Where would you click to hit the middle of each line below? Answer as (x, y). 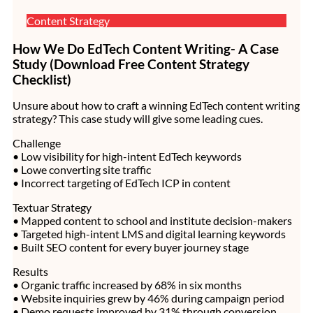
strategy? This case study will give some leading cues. (138, 118)
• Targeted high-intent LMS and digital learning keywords (149, 233)
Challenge (37, 143)
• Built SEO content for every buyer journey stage (131, 247)
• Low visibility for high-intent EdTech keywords (127, 156)
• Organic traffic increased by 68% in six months (127, 284)
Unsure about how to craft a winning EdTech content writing (156, 105)
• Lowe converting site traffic (82, 169)
